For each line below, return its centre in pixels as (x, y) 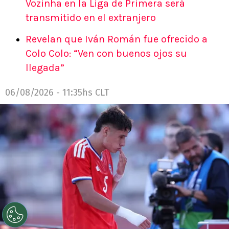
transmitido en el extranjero (91, 18)
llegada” (45, 68)
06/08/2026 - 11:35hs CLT (57, 93)
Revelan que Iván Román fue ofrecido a (117, 39)
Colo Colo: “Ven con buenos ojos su (106, 54)
